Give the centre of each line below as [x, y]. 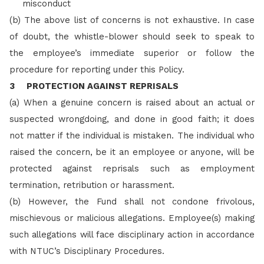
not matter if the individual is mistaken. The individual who [132, 135]
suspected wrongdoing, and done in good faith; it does [132, 119]
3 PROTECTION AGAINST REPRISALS [94, 86]
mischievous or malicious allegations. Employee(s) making [132, 218]
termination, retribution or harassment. [92, 185]
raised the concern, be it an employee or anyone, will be [132, 152]
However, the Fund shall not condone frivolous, [141, 201]
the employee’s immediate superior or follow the [132, 53]
